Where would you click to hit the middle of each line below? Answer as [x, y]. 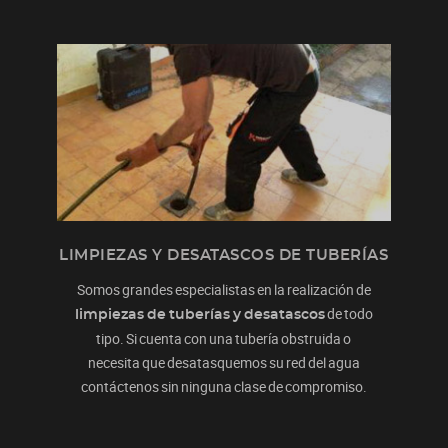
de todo [348, 313]
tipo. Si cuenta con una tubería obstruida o [224, 338]
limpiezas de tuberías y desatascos [199, 314]
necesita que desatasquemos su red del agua [223, 362]
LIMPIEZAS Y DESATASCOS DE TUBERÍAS [224, 255]
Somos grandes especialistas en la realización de [223, 289]
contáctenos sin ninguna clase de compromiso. [223, 386]
